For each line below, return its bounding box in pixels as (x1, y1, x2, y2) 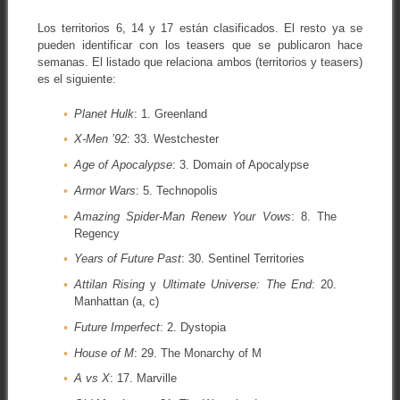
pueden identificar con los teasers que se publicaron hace (37, 38, 363, 53)
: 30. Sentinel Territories (180, 252, 304, 266)
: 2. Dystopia (159, 320, 226, 334)
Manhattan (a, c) (73, 295, 159, 309)
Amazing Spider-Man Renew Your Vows (73, 209, 291, 223)
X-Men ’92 (73, 132, 127, 146)
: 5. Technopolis (135, 183, 218, 197)
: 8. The (290, 209, 337, 223)
